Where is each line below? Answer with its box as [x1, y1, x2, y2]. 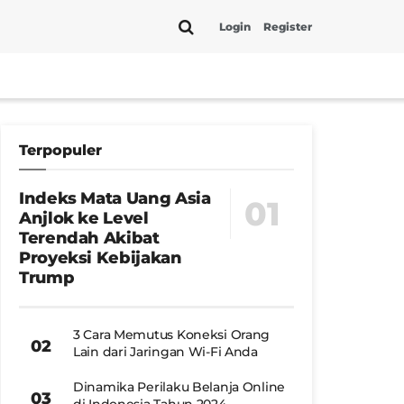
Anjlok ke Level [19, 208, 149, 228]
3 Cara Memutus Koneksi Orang [73, 326, 271, 343]
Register [263, 19, 312, 33]
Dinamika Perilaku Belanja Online [73, 379, 286, 395]
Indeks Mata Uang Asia [19, 188, 211, 208]
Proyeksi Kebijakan [19, 248, 182, 268]
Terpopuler [19, 142, 102, 159]
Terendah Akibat [19, 228, 160, 248]
